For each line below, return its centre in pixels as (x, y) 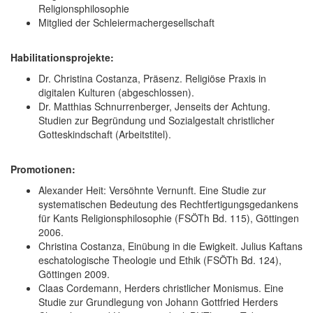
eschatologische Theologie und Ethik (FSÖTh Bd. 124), (160, 260)
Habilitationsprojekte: (62, 57)
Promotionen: (43, 169)
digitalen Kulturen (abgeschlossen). (116, 92)
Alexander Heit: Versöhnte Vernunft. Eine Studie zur (152, 190)
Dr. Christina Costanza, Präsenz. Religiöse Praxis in (152, 78)
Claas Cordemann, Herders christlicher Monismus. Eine (161, 287)
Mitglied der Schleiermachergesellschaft (126, 22)
